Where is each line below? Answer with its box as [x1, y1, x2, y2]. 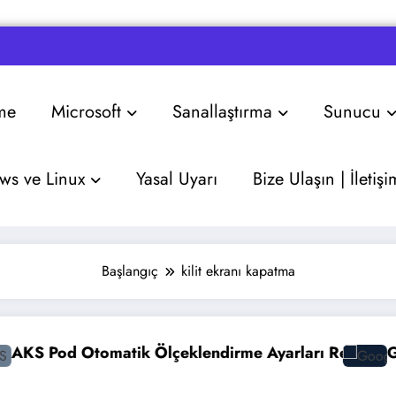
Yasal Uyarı [136, 165, 218, 192]
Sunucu [324, 98, 382, 125]
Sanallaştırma [172, 98, 273, 125]
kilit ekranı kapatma [180, 260, 295, 281]
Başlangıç [101, 260, 158, 281]
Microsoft [51, 98, 122, 125]
